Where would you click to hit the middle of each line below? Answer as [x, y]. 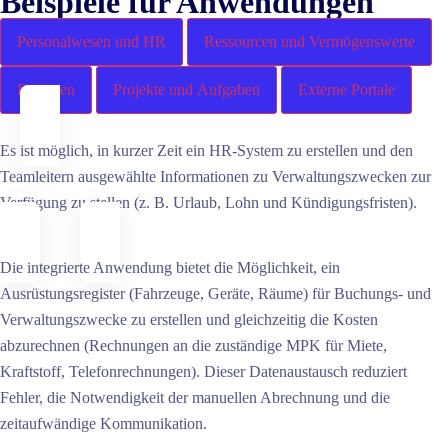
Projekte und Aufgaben [186, 90]
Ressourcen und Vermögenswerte [309, 42]
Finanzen [46, 90]
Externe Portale [346, 90]
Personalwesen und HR [91, 42]
